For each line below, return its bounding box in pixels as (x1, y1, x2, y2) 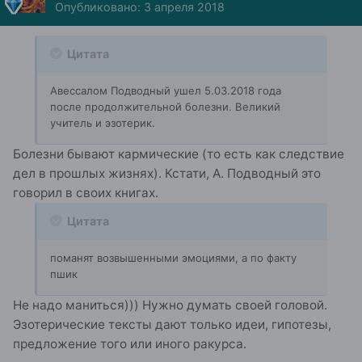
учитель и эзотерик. (50, 116, 155, 129)
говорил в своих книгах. (13, 184, 158, 200)
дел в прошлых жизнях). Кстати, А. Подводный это (13, 165, 321, 181)
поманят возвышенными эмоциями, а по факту (50, 250, 297, 264)
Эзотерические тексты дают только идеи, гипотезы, (13, 316, 331, 332)
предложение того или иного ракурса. (13, 335, 246, 351)
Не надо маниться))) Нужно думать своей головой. (13, 297, 327, 313)
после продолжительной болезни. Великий (50, 99, 280, 113)
